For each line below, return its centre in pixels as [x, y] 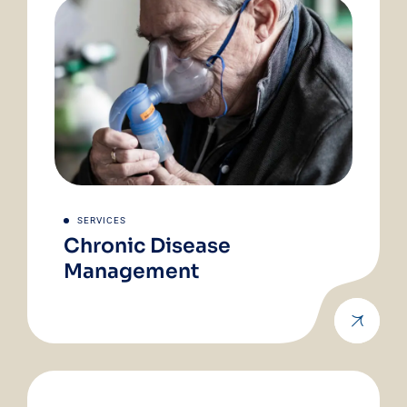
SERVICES [102, 221]
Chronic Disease [147, 246]
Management [131, 272]
